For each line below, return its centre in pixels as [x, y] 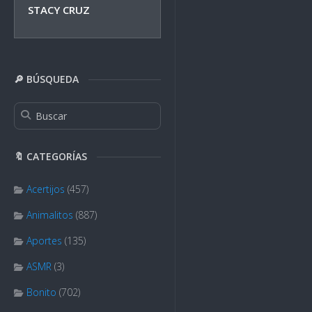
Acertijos [46, 189]
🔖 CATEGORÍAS [50, 156]
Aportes [44, 241]
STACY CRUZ [59, 10]
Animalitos [50, 215]
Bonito [41, 292]
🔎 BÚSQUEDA [46, 79]
